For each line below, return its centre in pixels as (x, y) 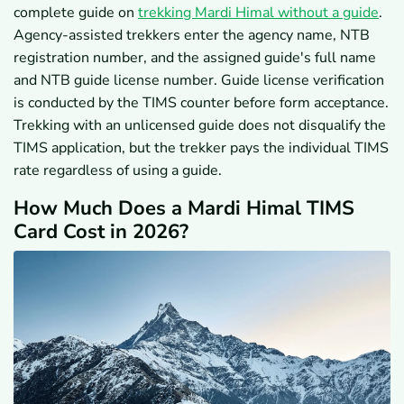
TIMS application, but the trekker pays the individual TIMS (201, 148)
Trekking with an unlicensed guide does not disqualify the (200, 126)
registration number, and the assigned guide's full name (195, 58)
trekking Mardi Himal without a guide (258, 13)
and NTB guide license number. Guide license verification (199, 81)
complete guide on (76, 13)
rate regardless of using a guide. (118, 171)
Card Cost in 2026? (101, 232)
